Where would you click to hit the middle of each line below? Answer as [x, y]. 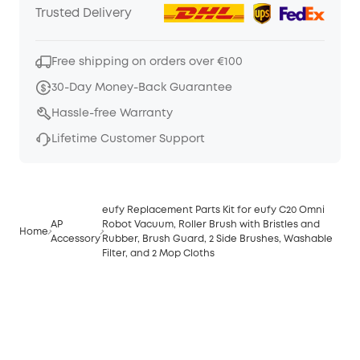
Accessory [75, 239]
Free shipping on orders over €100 [147, 61]
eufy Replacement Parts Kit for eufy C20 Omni [214, 210]
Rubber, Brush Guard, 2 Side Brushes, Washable [218, 239]
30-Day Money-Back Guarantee [142, 87]
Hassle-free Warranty [112, 113]
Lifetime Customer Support [128, 139]
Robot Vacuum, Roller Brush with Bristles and [211, 224]
